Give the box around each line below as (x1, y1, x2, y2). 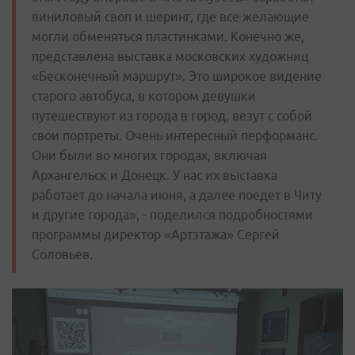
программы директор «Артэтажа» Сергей (32, 227, 280, 242)
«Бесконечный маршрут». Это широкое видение (32, 69, 322, 84)
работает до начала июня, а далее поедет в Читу (32, 188, 322, 203)
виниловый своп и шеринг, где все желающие (32, 10, 309, 25)
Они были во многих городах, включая (32, 148, 267, 163)
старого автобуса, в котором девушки (32, 89, 256, 104)
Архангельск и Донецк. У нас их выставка (32, 168, 277, 183)
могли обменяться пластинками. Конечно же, (32, 29, 304, 44)
